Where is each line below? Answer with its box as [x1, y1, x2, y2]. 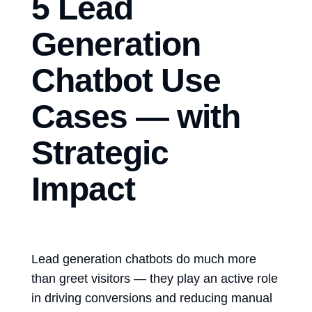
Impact [31, 170, 136, 208]
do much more [173, 251, 256, 266]
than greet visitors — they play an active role [31, 271, 278, 286]
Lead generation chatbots [31, 251, 173, 266]
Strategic [31, 134, 169, 171]
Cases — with [31, 97, 241, 135]
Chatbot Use [31, 61, 221, 99]
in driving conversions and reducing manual [31, 290, 272, 305]
